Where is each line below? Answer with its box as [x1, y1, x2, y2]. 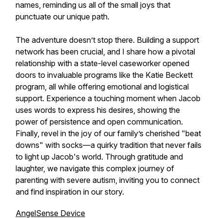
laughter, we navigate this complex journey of [16, 163, 174, 173]
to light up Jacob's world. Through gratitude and [16, 152, 183, 162]
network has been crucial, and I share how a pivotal [16, 47, 195, 56]
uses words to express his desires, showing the [16, 105, 180, 115]
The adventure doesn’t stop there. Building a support [16, 35, 199, 45]
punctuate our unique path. [16, 12, 109, 21]
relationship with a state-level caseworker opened [16, 58, 189, 68]
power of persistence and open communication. [16, 117, 183, 127]
